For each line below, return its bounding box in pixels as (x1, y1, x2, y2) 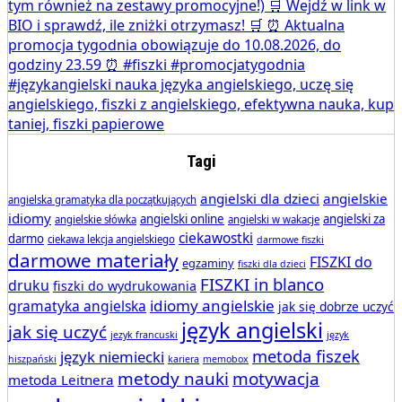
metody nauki (118, 366, 229, 390)
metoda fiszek (252, 344, 360, 367)
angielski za (323, 210, 385, 227)
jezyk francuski (110, 328, 178, 341)
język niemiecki (60, 345, 164, 367)
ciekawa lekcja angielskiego (48, 232, 175, 246)
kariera (168, 352, 199, 365)
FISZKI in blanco (200, 272, 324, 295)
